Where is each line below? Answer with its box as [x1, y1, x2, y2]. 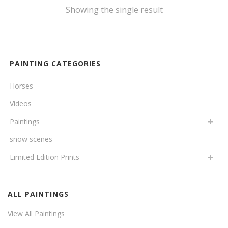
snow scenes [10, 134, 52, 144]
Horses [10, 81, 33, 91]
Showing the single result [65, 4, 163, 15]
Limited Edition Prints [10, 152, 79, 162]
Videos [10, 99, 32, 108]
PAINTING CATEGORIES [10, 59, 101, 68]
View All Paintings [8, 209, 65, 218]
